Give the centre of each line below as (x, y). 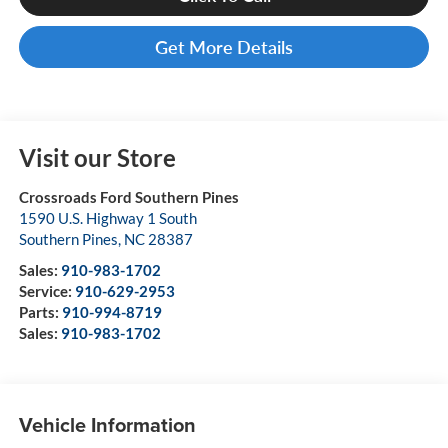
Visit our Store (97, 158)
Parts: (40, 312)
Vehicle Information (107, 424)
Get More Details (224, 47)
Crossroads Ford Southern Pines (128, 197)
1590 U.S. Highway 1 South (107, 218)
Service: (46, 291)
